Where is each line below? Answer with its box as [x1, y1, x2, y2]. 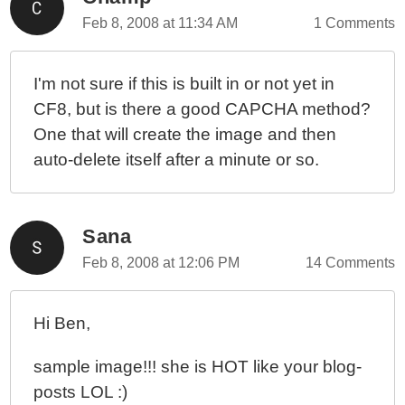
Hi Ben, [33, 314, 91, 333]
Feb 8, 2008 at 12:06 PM [82, 255, 240, 270]
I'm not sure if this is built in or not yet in [33, 74, 335, 93]
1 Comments [313, 15, 395, 31]
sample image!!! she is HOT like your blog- [33, 357, 363, 376]
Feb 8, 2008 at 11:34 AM [82, 15, 239, 31]
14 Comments [305, 255, 395, 270]
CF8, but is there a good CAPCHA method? [33, 99, 372, 118]
